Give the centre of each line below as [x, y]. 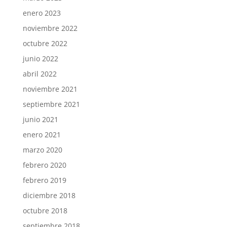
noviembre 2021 [50, 89]
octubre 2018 [45, 210]
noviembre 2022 [50, 28]
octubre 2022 [45, 43]
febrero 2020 [44, 165]
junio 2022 [40, 58]
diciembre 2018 [49, 195]
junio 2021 [40, 119]
